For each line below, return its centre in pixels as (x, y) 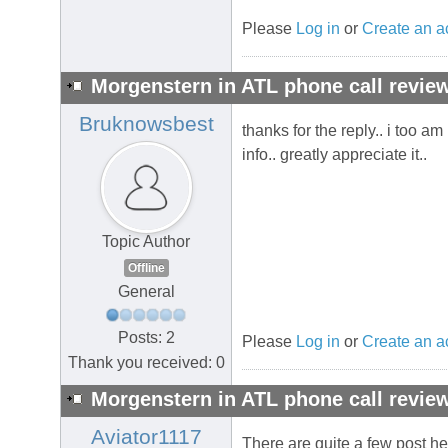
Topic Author (146, 242)
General (146, 292)
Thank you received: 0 (146, 362)
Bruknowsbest (146, 124)
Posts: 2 (146, 337)
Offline (146, 268)
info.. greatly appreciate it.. (334, 155)
